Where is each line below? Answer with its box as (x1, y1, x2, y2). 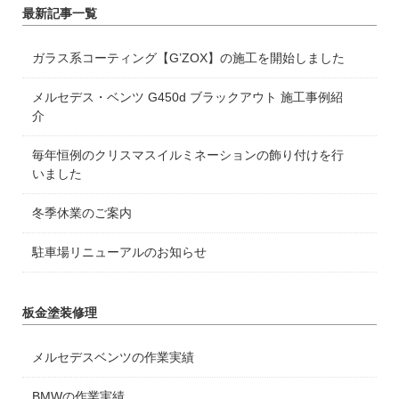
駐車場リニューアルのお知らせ (32, 245, 208, 260)
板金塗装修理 (22, 305, 98, 321)
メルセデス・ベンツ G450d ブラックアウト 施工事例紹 (32, 90, 344, 105)
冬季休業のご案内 (32, 206, 133, 221)
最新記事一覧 (22, 6, 98, 21)
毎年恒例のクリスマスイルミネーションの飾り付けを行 (32, 148, 345, 163)
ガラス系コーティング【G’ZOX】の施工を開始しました (32, 51, 346, 66)
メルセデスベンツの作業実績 (32, 350, 195, 365)
